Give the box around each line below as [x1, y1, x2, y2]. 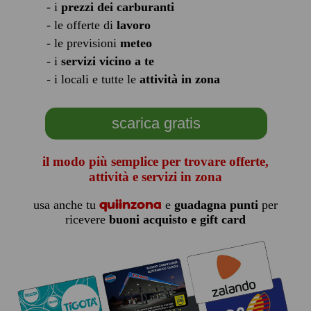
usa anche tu [33, 198, 99, 212]
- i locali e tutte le [46, 72, 140, 86]
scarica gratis [111, 115, 201, 132]
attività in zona [139, 72, 220, 86]
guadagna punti [174, 198, 258, 212]
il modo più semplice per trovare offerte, [42, 154, 269, 169]
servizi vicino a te [60, 54, 154, 68]
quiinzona [99, 197, 162, 212]
